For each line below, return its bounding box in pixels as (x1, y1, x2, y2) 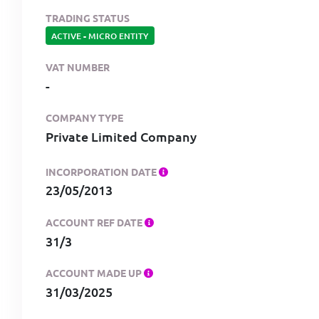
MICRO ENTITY (88, 29, 149, 42)
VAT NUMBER (46, 61, 110, 74)
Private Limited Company (46, 128, 197, 145)
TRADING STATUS (46, 11, 130, 24)
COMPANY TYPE (46, 111, 123, 125)
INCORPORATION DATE (46, 164, 159, 178)
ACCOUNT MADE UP (46, 266, 144, 279)
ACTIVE (51, 29, 81, 42)
